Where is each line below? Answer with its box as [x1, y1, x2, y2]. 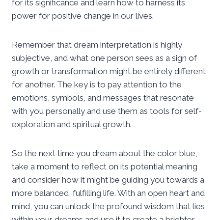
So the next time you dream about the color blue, [12, 148, 197, 158]
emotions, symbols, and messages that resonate [12, 92, 194, 103]
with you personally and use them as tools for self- [12, 106, 202, 116]
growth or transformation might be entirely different [12, 66, 206, 76]
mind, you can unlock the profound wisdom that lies [12, 201, 205, 211]
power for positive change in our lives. [12, 10, 154, 21]
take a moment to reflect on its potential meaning [12, 161, 197, 171]
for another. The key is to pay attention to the [12, 79, 182, 89]
